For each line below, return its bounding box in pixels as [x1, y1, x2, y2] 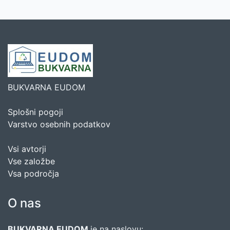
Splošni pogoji [8, 107, 63, 118]
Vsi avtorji [8, 144, 46, 155]
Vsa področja [8, 168, 59, 179]
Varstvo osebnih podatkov [8, 119, 110, 130]
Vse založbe [8, 156, 55, 167]
